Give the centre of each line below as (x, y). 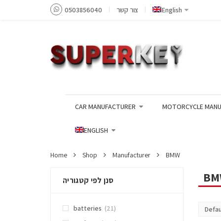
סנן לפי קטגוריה (88, 181)
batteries (88, 208)
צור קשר (127, 10)
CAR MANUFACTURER (105, 107)
